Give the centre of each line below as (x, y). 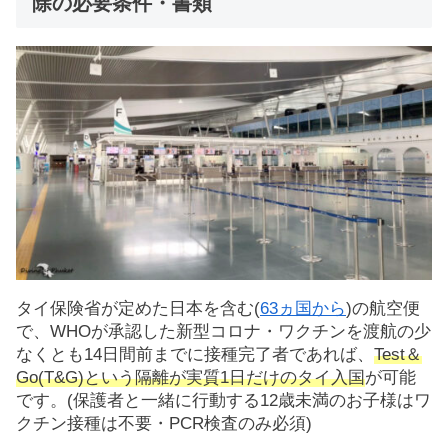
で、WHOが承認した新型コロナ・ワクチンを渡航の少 (223, 332)
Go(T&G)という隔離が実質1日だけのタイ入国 (190, 378)
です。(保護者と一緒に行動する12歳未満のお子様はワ (223, 401)
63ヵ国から (303, 309)
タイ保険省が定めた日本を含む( (138, 309)
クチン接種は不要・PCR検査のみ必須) (164, 424)
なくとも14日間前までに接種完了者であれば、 (195, 355)
